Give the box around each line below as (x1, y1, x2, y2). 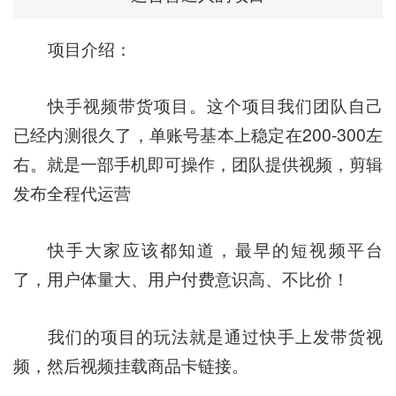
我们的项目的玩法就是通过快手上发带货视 (47, 323, 383, 348)
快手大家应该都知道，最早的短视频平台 (47, 237, 383, 263)
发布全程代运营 (13, 179, 131, 205)
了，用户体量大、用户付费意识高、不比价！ (13, 266, 349, 292)
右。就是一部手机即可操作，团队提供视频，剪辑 (13, 150, 383, 176)
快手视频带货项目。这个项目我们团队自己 (47, 92, 383, 118)
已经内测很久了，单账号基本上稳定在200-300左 (13, 121, 383, 147)
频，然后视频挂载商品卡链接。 (13, 352, 248, 377)
